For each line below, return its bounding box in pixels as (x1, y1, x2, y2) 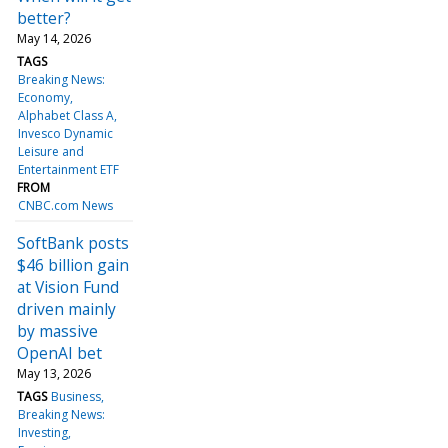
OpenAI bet (17, 341, 102, 364)
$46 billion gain (17, 253, 129, 276)
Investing (18, 423, 69, 441)
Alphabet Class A (18, 106, 115, 124)
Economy (18, 88, 71, 106)
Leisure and (18, 142, 85, 160)
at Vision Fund (17, 275, 119, 298)
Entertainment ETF (18, 160, 120, 178)
